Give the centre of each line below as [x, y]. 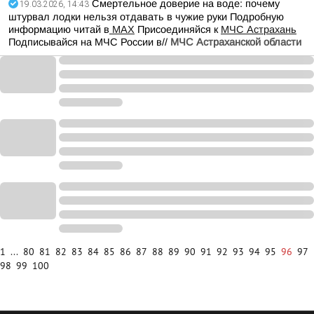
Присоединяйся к [178, 29]
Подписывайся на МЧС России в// [89, 42]
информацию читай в [59, 29]
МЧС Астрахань [259, 29]
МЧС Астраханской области [236, 42]
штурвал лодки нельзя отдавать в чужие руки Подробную [146, 17]
